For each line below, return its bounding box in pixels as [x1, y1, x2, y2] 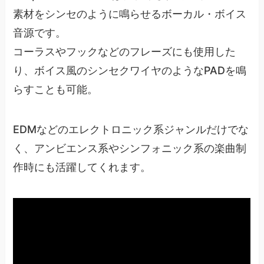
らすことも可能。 [13, 83, 98, 96]
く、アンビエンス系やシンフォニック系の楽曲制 [13, 142, 247, 155]
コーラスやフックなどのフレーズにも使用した [13, 45, 236, 58]
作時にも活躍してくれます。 [13, 161, 151, 174]
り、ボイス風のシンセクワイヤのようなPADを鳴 [13, 64, 247, 77]
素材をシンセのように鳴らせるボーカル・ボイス [13, 8, 247, 21]
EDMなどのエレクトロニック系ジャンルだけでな [13, 123, 249, 136]
